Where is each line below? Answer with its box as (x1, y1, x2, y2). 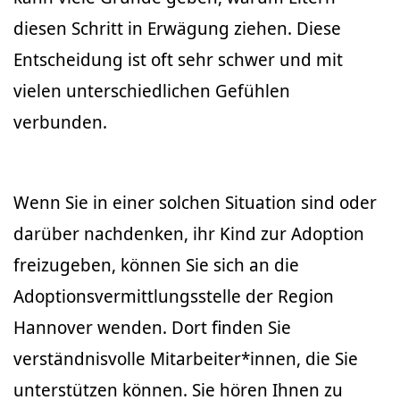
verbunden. (13, 110, 107, 135)
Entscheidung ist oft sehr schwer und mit (13, 47, 343, 72)
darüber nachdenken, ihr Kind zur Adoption (13, 221, 364, 246)
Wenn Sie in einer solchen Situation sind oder (13, 190, 377, 215)
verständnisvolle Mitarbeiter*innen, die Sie (13, 346, 358, 371)
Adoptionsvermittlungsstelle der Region (13, 284, 334, 309)
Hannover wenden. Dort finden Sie (13, 315, 291, 340)
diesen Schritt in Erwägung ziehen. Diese (13, 16, 341, 41)
